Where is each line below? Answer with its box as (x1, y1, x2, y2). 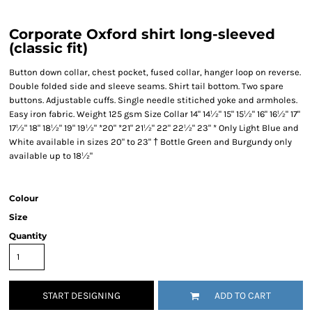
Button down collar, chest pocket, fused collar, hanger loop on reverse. (9, 67, 301, 77)
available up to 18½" (9, 150, 93, 161)
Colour (9, 193, 38, 203)
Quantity (9, 231, 47, 241)
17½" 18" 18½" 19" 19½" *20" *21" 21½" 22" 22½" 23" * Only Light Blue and (9, 123, 299, 133)
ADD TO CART (214, 290, 271, 302)
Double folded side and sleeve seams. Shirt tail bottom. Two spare (9, 81, 283, 91)
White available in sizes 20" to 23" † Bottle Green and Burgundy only (9, 136, 292, 147)
